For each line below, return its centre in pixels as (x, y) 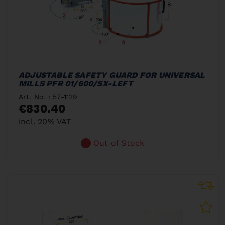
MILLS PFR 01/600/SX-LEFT (76, 84)
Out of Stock (119, 143)
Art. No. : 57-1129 (48, 97)
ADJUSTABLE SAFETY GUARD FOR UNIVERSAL (112, 75)
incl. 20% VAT (45, 121)
